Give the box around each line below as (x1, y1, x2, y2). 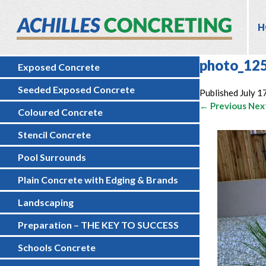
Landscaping (18, 197, 74, 208)
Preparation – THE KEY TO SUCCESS (18, 219, 179, 230)
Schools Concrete (18, 242, 96, 253)
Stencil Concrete (18, 129, 91, 140)
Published (199, 87, 240, 98)
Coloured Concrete (18, 106, 103, 118)
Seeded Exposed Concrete (18, 84, 135, 95)
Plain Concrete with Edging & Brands (18, 174, 178, 185)
